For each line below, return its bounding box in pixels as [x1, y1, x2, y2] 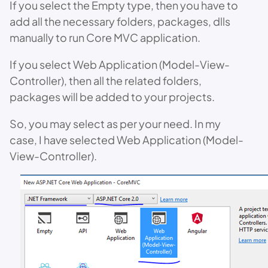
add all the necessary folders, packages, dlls [10, 14, 230, 28]
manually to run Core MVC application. [10, 31, 200, 44]
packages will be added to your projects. [10, 90, 215, 103]
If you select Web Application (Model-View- [10, 57, 230, 71]
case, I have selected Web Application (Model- [10, 133, 243, 147]
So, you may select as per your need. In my [10, 117, 221, 130]
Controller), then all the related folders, [10, 74, 202, 87]
